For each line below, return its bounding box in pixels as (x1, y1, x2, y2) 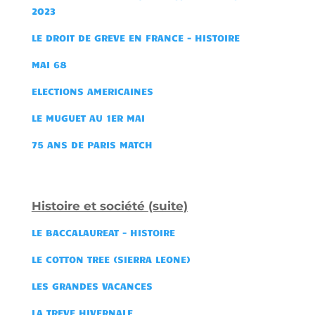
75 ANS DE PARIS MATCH (31, 138, 153, 150)
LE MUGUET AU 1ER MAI (31, 111, 145, 124)
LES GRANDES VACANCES (31, 279, 153, 292)
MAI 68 (31, 58, 67, 70)
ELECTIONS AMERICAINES (31, 84, 153, 97)
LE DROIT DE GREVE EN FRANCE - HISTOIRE (31, 31, 240, 44)
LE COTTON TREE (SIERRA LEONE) (31, 252, 191, 265)
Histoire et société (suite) (31, 198, 188, 213)
